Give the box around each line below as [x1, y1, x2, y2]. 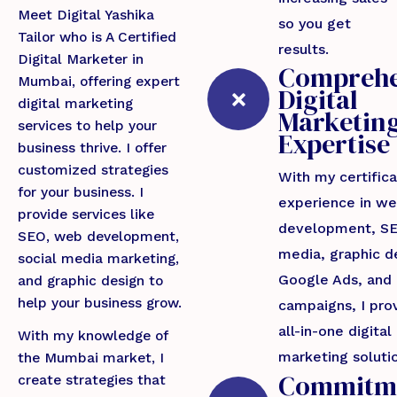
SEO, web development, [18, 228, 179, 245]
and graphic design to [18, 272, 163, 289]
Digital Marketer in [18, 51, 144, 67]
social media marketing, [18, 250, 179, 267]
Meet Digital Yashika [18, 6, 154, 23]
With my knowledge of [18, 327, 167, 344]
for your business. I [18, 183, 144, 200]
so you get [278, 14, 351, 32]
